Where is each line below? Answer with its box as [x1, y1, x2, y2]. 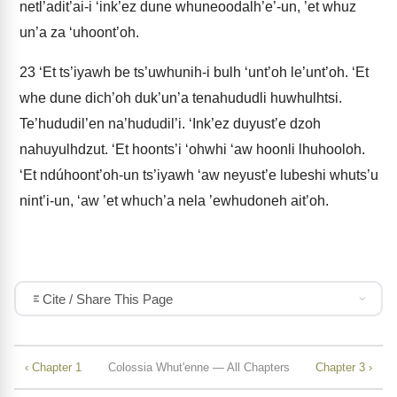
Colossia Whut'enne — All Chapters [107, 360, 290, 374]
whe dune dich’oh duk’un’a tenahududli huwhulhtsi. [19, 90, 342, 105]
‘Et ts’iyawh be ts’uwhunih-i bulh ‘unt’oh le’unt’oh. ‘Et [35, 65, 369, 80]
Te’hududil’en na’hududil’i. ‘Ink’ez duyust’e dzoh [19, 116, 321, 131]
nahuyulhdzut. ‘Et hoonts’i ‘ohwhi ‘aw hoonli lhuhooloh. [19, 142, 365, 157]
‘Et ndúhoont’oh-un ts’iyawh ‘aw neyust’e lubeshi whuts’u [19, 167, 378, 183]
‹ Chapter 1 [25, 360, 82, 374]
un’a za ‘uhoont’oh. [19, 25, 139, 40]
